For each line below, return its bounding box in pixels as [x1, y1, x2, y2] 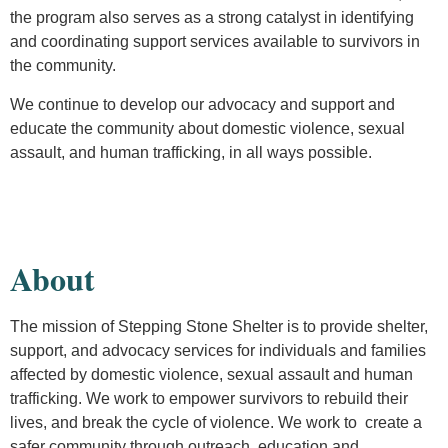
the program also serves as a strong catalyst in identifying [10, 9, 414, 27]
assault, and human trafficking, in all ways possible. [10, 143, 372, 161]
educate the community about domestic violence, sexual [10, 119, 405, 137]
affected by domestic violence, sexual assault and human [10, 365, 413, 383]
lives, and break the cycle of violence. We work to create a [10, 413, 422, 431]
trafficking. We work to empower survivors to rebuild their [10, 389, 408, 407]
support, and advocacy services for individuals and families [10, 341, 426, 359]
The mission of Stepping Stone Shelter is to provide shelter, [10, 317, 428, 335]
